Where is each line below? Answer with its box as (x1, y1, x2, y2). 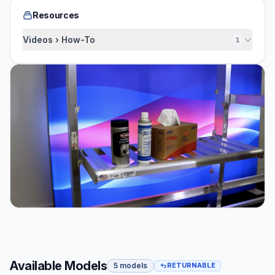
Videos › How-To (23, 34, 95, 45)
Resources (33, 10, 79, 20)
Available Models (10, 258, 107, 273)
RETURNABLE (167, 261, 215, 270)
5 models (114, 260, 147, 270)
